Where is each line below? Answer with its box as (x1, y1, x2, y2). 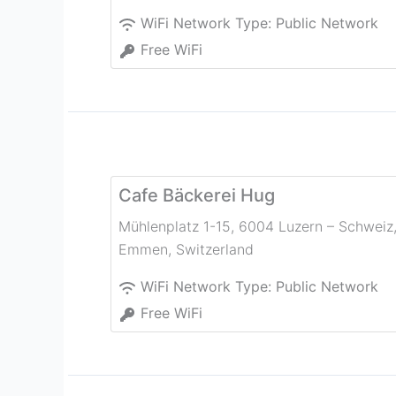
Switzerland (176, 240, 254, 259)
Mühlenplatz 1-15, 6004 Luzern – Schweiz (118, 217, 393, 236)
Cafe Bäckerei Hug (118, 185, 275, 207)
